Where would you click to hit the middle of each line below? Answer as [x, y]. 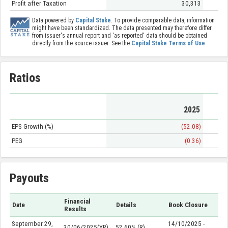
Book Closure [188, 205]
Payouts [29, 178]
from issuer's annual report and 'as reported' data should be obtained [119, 36]
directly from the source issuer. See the [81, 44]
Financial [78, 202]
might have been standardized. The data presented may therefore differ [122, 28]
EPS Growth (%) [32, 126]
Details [126, 205]
